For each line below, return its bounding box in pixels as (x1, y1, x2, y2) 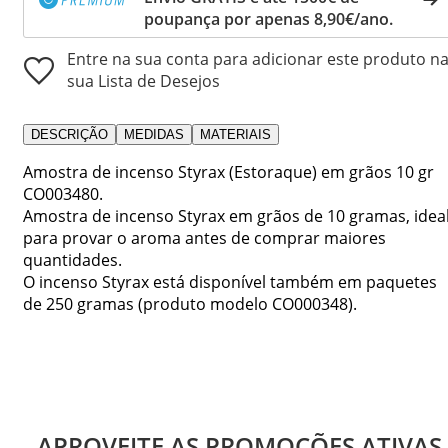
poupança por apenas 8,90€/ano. (144, 7, 393, 30)
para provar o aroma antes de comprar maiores (23, 226, 386, 249)
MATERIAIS (200, 126, 271, 142)
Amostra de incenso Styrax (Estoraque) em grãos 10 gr (23, 160, 434, 183)
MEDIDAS (124, 126, 184, 142)
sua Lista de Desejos (67, 69, 220, 92)
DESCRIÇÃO (31, 126, 108, 142)
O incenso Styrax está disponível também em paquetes (23, 270, 437, 293)
